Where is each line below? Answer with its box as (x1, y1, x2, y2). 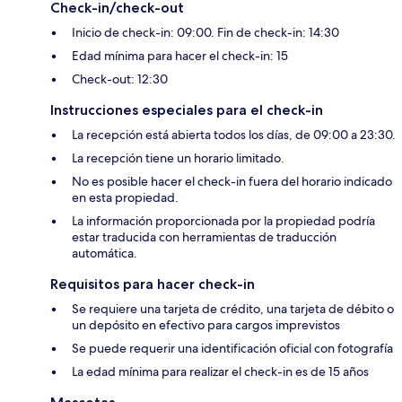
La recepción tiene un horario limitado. (72, 150, 284, 167)
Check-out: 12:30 (72, 71, 168, 88)
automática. (72, 245, 137, 262)
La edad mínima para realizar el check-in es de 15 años (72, 363, 369, 380)
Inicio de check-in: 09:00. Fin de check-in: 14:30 (72, 24, 339, 41)
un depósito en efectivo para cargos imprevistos (72, 317, 340, 334)
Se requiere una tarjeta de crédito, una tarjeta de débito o (72, 301, 394, 318)
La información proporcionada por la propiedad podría (72, 213, 375, 230)
